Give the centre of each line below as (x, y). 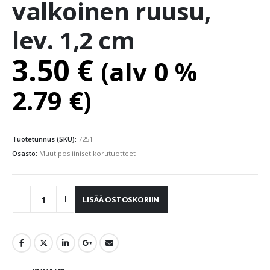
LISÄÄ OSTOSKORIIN (121, 199)
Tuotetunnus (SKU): (45, 139)
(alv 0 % (149, 72)
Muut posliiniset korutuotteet (87, 154)
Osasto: (26, 154)
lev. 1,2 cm (74, 40)
